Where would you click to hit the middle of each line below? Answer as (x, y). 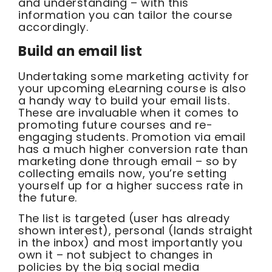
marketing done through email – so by (127, 161)
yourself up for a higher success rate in (131, 185)
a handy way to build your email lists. (124, 100)
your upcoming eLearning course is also (132, 88)
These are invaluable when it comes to (129, 112)
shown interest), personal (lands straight (136, 231)
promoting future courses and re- (115, 124)
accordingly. (53, 27)
